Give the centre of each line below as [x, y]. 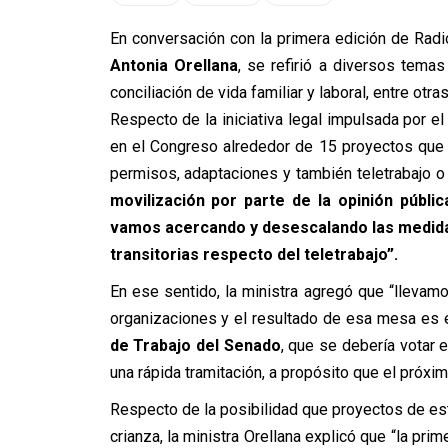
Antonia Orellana [173, 65]
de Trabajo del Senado [195, 345]
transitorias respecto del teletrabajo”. [253, 254]
